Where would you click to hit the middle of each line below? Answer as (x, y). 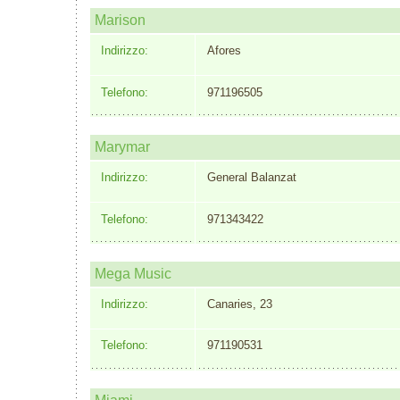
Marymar (122, 146)
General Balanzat (251, 178)
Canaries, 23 (239, 304)
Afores (224, 51)
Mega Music (133, 273)
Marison (120, 20)
